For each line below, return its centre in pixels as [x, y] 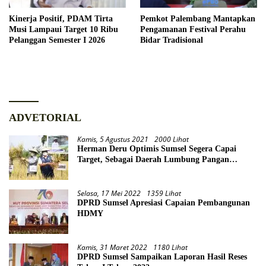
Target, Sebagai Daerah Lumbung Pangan [153, 159]
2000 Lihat [172, 139]
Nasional [93, 170]
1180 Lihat [170, 247]
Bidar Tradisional [172, 40]
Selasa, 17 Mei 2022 [109, 193]
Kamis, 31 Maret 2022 [112, 247]
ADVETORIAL [45, 117]
